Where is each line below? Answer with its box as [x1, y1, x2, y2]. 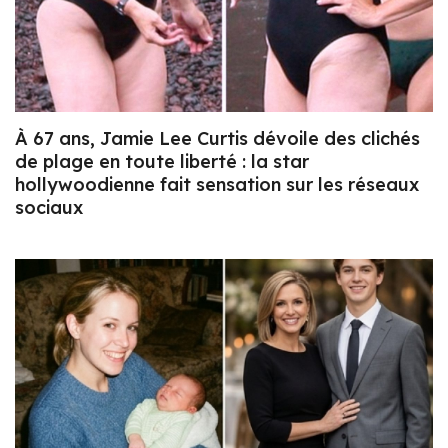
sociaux [15, 196, 83, 220]
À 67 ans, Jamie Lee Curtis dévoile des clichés [15, 127, 420, 151]
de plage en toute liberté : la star [15, 150, 309, 174]
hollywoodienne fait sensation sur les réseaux [15, 173, 419, 197]
